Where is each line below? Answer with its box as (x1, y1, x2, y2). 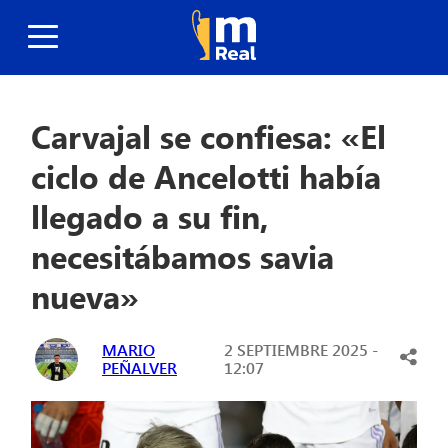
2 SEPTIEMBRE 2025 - (223, 339, 378, 361)
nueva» (31, 274, 140, 318)
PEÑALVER (102, 357, 177, 379)
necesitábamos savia (31, 234, 335, 278)
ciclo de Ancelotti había (31, 154, 382, 198)
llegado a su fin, (31, 194, 270, 238)
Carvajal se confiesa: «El (31, 114, 387, 158)
